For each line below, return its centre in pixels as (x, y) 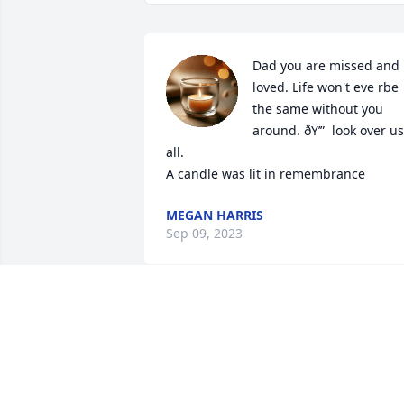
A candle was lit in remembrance (266, 174)
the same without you (318, 109)
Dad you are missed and (326, 66)
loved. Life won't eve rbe (326, 87)
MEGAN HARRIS (215, 216)
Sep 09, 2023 (204, 234)
